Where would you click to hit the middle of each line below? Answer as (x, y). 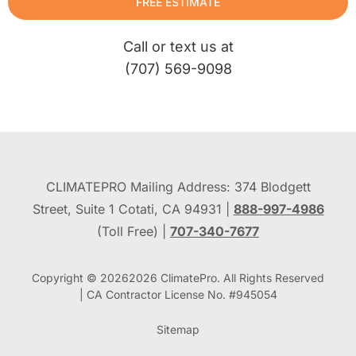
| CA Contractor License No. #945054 (178, 295)
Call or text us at (178, 47)
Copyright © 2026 (80, 278)
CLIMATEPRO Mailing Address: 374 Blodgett (178, 186)
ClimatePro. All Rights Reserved (241, 278)
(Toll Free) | (133, 231)
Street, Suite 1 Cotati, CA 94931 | (133, 209)
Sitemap (178, 330)
